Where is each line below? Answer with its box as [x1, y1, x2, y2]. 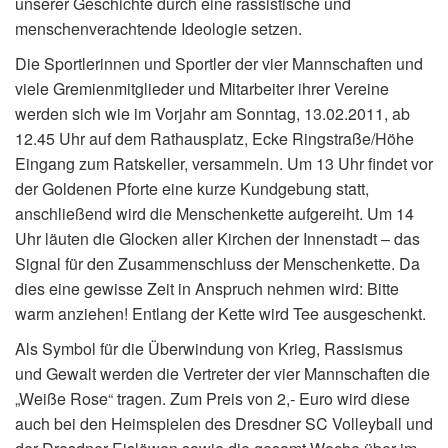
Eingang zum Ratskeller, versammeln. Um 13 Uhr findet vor [15, 151, 433, 175]
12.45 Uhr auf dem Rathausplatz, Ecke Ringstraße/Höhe [15, 126, 414, 150]
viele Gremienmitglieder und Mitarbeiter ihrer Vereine [15, 76, 389, 100]
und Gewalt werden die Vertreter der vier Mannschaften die [15, 361, 430, 385]
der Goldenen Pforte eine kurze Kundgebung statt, [15, 176, 369, 200]
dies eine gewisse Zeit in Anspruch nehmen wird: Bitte [15, 276, 399, 300]
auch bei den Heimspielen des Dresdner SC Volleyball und [15, 411, 433, 435]
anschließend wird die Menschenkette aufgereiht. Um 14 [15, 201, 414, 225]
